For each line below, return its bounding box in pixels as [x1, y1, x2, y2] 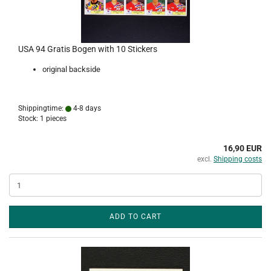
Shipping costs [214, 155, 262, 163]
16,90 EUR [223, 143, 262, 153]
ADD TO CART [109, 212, 162, 221]
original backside [42, 65, 100, 74]
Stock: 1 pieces [18, 114, 67, 123]
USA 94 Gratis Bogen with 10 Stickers [18, 44, 157, 54]
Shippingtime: [18, 104, 65, 113]
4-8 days [71, 104, 101, 113]
